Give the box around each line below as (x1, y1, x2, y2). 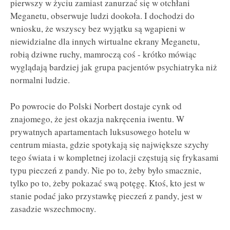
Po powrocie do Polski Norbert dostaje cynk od (10, 100, 182, 112)
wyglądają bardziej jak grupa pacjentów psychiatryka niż (10, 61, 217, 73)
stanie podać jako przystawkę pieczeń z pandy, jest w (10, 190, 202, 202)
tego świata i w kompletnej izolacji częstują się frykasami (10, 151, 219, 164)
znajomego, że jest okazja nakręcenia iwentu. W (10, 113, 184, 125)
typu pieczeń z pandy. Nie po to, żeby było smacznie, (10, 164, 201, 177)
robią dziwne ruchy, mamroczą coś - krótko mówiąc (10, 48, 197, 61)
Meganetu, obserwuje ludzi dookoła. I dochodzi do (10, 10, 195, 22)
